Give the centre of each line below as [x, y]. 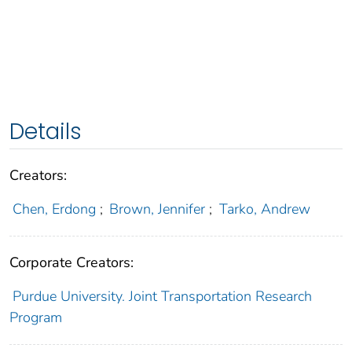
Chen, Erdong [54, 209]
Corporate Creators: [71, 263]
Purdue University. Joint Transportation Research [162, 297]
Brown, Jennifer [158, 209]
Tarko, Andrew [264, 209]
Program [36, 318]
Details [46, 132]
